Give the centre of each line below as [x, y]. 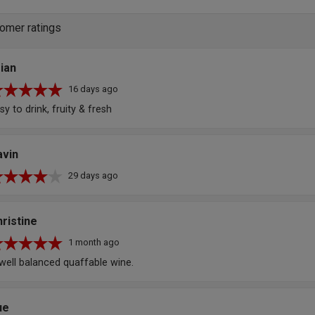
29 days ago [93, 175]
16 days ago [93, 89]
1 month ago [94, 242]
